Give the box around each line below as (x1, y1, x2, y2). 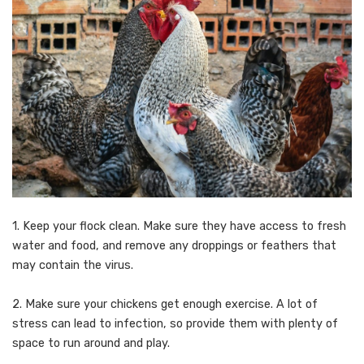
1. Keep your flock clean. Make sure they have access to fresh (12, 219, 346, 233)
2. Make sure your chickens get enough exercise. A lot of (12, 297, 318, 311)
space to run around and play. (12, 336, 170, 350)
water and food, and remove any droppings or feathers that (12, 238, 336, 253)
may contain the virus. (12, 258, 133, 272)
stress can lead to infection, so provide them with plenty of (12, 316, 338, 331)
